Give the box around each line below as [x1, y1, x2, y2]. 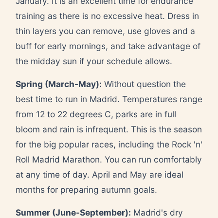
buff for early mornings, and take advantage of [16, 40, 200, 51]
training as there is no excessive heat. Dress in [16, 10, 199, 21]
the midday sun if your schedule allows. [16, 55, 172, 66]
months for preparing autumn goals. [16, 184, 157, 195]
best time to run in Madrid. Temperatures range [16, 93, 202, 104]
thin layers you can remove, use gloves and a [16, 25, 195, 36]
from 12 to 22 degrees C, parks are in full [16, 109, 176, 119]
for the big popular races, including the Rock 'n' [16, 139, 202, 149]
